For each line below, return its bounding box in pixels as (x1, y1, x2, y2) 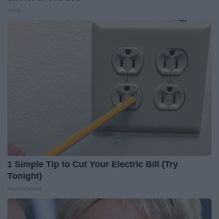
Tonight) (7, 171, 42, 181)
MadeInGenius (7, 185, 42, 192)
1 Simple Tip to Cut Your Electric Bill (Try (7, 159, 178, 169)
